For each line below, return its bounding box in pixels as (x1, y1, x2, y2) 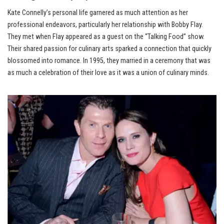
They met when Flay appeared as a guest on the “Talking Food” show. (7, 32, 204, 41)
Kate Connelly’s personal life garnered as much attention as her (7, 8, 188, 17)
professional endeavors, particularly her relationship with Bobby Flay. (7, 20, 203, 29)
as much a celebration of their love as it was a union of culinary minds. (7, 68, 209, 77)
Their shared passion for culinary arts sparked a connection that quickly (7, 44, 211, 53)
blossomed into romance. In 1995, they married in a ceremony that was (7, 56, 210, 65)
